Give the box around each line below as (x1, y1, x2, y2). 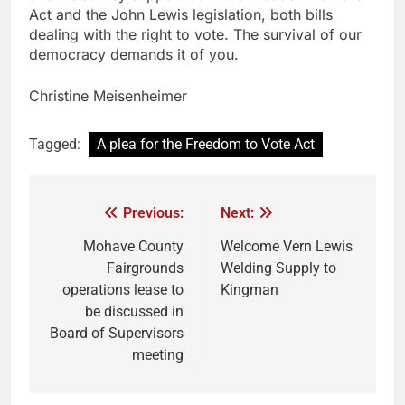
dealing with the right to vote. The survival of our (29, 25, 362, 44)
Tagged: (29, 136, 84, 154)
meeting (132, 346, 184, 364)
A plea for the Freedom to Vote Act (97, 136, 315, 154)
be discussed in (85, 303, 184, 321)
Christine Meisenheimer (29, 87, 187, 106)
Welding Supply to (221, 259, 336, 278)
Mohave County (83, 238, 184, 256)
